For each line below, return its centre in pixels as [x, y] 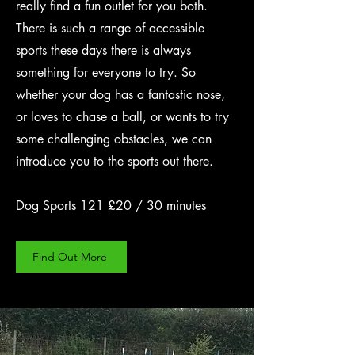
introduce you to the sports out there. [115, 161]
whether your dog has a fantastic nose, [120, 95]
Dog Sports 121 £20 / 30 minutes [111, 206]
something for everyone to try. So [106, 73]
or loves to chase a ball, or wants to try [122, 117]
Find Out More [70, 257]
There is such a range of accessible [110, 28]
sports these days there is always [103, 50]
